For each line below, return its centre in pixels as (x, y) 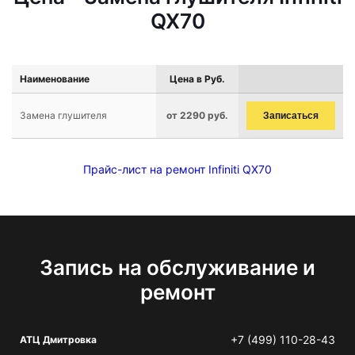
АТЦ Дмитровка (58, 340)
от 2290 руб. (197, 115)
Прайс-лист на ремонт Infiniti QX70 (177, 169)
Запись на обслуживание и (177, 267)
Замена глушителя (63, 115)
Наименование (55, 79)
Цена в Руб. (197, 79)
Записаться (291, 116)
